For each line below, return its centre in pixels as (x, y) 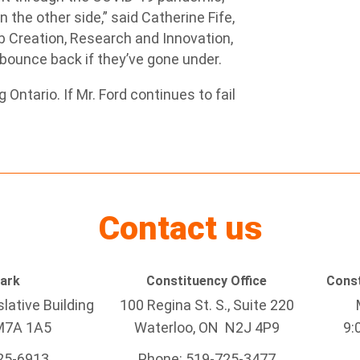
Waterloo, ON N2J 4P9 (207, 327)
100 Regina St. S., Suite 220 (207, 305)
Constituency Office (207, 281)
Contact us (180, 228)
